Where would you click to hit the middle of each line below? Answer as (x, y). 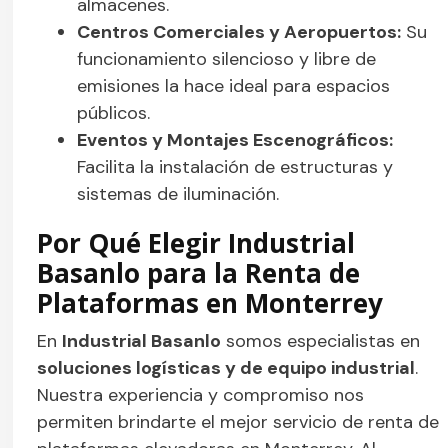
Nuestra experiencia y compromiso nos (201, 395)
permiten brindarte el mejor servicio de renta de (238, 422)
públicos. (114, 113)
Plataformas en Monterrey (210, 303)
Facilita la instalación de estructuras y (235, 167)
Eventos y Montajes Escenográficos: (235, 140)
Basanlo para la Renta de (199, 273)
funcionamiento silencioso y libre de (227, 59)
